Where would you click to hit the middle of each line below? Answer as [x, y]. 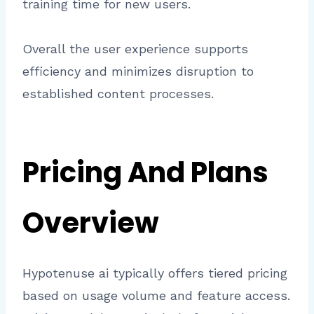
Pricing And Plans [145, 172]
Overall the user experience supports [135, 48]
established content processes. [118, 93]
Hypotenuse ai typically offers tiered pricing [155, 273]
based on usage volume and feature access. [156, 295]
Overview [91, 223]
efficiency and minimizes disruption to [138, 71]
